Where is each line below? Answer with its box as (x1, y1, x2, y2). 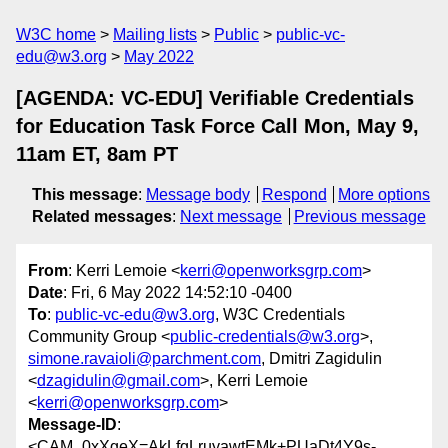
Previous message (293, 208, 426, 225)
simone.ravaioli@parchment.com (28, 350, 261, 368)
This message (32, 186, 138, 203)
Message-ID (28, 416, 117, 434)
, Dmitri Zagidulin (261, 350, 382, 368)
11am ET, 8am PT (16, 143, 178, 165)
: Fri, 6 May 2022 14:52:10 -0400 (63, 284, 292, 302)
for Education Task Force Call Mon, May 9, (16, 115, 419, 137)
